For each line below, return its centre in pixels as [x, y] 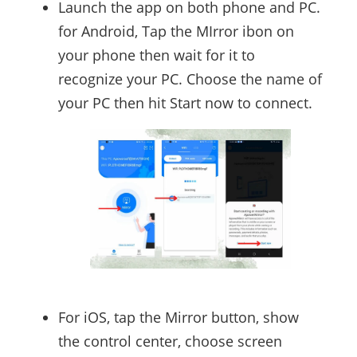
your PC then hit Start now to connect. [185, 103]
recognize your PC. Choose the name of [190, 79]
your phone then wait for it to [156, 55]
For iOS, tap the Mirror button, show [178, 318]
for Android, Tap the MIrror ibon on [176, 31]
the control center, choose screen [170, 341]
